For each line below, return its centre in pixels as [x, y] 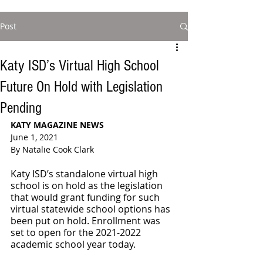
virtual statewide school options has [92, 209]
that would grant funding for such [86, 197]
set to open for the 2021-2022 [77, 232]
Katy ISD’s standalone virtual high [85, 174]
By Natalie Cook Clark [52, 149]
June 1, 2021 [34, 137]
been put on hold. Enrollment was [87, 221]
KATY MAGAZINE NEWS [58, 125]
